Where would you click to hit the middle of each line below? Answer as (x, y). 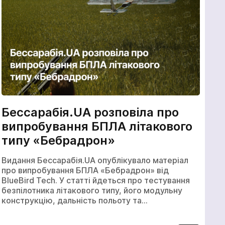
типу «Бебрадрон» (59, 141)
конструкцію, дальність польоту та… (75, 200)
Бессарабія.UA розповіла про (90, 113)
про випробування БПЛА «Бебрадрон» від (85, 170)
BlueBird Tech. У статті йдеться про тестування (96, 180)
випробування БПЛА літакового (97, 127)
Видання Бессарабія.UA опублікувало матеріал (95, 160)
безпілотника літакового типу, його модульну (92, 190)
